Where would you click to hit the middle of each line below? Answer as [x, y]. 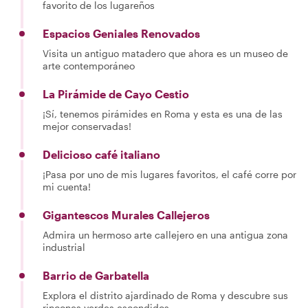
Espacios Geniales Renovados [121, 33]
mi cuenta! [67, 187]
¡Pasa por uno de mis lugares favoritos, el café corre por [169, 174]
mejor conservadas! [87, 126]
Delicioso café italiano [101, 154]
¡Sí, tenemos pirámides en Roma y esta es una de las [163, 114]
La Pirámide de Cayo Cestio [116, 94]
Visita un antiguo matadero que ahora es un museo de [165, 53]
